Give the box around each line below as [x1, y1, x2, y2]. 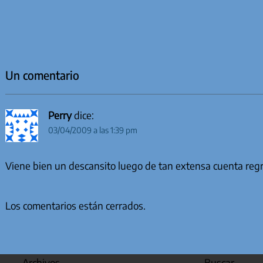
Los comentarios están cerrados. [5, 198, 146, 212]
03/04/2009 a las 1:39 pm [48, 125, 137, 136]
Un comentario [5, 67, 79, 82]
